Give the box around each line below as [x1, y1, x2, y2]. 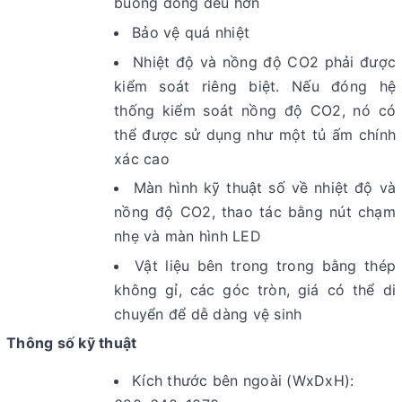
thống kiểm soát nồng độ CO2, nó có [114, 100, 396, 119]
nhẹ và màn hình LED [114, 227, 261, 246]
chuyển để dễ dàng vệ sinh [114, 304, 302, 323]
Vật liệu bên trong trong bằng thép [135, 256, 397, 275]
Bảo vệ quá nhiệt [132, 22, 249, 41]
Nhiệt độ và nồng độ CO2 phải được [133, 52, 396, 71]
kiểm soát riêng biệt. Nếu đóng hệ [114, 76, 396, 95]
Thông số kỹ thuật [6, 334, 137, 353]
